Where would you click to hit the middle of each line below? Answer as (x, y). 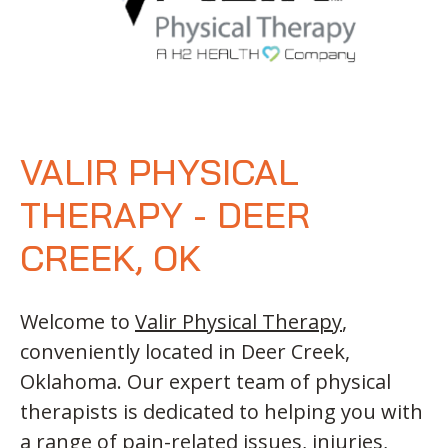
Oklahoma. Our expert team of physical (205, 381)
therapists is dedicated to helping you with (221, 411)
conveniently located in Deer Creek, (185, 351)
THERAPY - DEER (165, 214)
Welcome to (77, 321)
